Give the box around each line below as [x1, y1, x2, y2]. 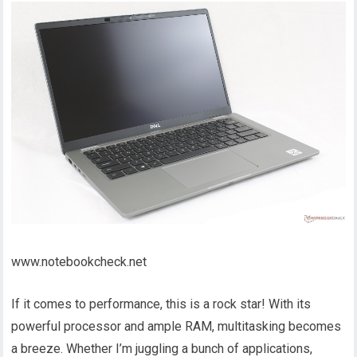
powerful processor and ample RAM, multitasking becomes [11, 318, 342, 334]
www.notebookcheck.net [11, 253, 147, 269]
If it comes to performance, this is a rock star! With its [11, 296, 312, 312]
